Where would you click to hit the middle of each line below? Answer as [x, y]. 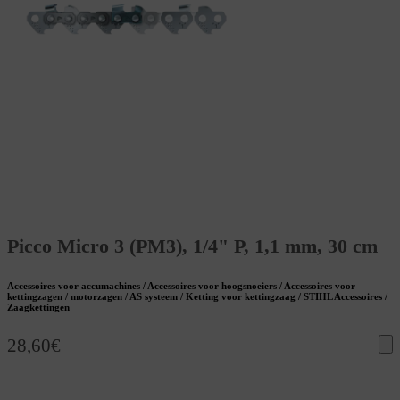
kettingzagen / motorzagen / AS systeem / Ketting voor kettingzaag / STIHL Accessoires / [197, 297]
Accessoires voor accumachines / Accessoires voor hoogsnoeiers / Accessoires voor [181, 286]
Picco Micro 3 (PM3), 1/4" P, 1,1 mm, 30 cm [192, 246]
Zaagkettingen [38, 308]
